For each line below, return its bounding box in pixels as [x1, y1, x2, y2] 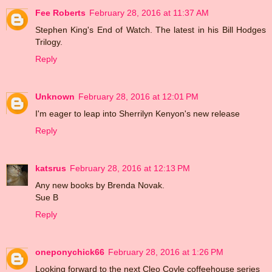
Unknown [35, 91, 75, 101]
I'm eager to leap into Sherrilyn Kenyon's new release [35, 108, 240, 118]
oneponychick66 [35, 246, 104, 257]
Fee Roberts [35, 7, 86, 18]
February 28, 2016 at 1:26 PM [108, 246, 223, 257]
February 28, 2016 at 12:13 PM [70, 163, 190, 173]
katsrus [35, 163, 66, 173]
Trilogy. [35, 36, 63, 47]
